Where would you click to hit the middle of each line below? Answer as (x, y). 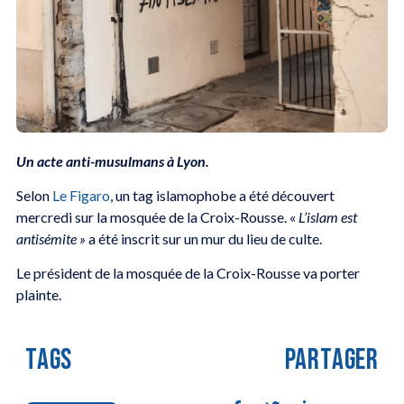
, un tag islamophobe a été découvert (222, 196)
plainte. (41, 295)
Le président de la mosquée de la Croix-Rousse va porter (188, 273)
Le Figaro (81, 196)
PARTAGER (332, 360)
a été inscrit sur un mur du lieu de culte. (203, 239)
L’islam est (327, 217)
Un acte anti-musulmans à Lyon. (112, 161)
